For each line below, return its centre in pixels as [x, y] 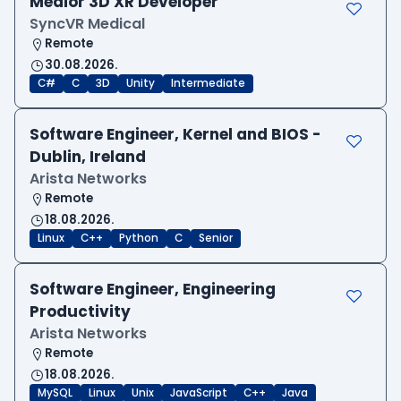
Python [139, 239]
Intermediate [208, 84]
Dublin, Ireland [88, 157]
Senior [216, 239]
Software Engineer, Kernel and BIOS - [175, 135]
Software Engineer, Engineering [153, 290]
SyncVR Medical [87, 24]
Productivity [80, 312]
